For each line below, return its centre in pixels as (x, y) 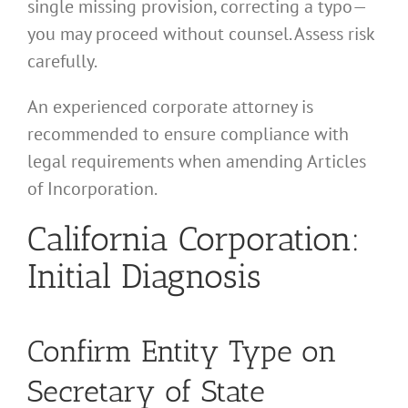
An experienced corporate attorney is (170, 106)
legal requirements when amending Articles (197, 161)
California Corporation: (194, 238)
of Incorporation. (92, 188)
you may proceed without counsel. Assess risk (201, 33)
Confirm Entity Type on (182, 352)
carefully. (62, 61)
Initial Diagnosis (144, 275)
